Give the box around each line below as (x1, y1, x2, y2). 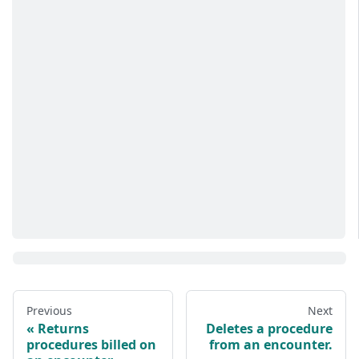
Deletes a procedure (206, 320, 333, 338)
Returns (38, 320, 89, 338)
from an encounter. (209, 336, 333, 354)
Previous (26, 303, 72, 319)
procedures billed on (26, 336, 156, 354)
